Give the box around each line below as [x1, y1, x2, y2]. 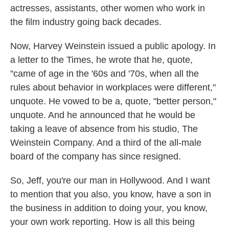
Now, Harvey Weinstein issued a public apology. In [10, 41, 216, 51]
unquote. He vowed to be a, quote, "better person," [10, 96, 216, 106]
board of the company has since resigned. [10, 151, 181, 162]
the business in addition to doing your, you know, [10, 203, 208, 213]
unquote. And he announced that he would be [10, 110, 195, 120]
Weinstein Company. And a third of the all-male [10, 138, 201, 148]
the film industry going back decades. [10, 17, 162, 27]
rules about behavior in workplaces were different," [10, 82, 216, 93]
